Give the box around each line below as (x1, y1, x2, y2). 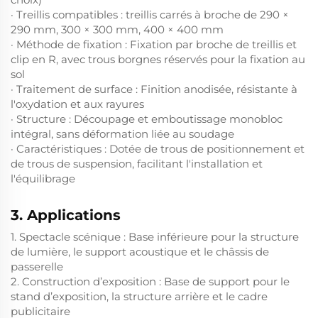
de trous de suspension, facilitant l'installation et (11, 157, 263, 170)
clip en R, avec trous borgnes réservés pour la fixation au (11, 53, 305, 66)
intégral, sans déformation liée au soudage (11, 127, 234, 141)
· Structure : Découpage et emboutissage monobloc (11, 112, 283, 126)
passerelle (11, 260, 63, 273)
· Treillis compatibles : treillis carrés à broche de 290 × (11, 8, 289, 21)
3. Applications (11, 207, 121, 224)
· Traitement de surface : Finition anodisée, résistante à (11, 82, 297, 96)
